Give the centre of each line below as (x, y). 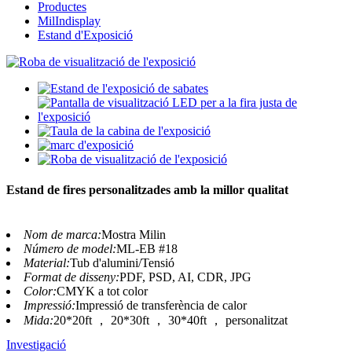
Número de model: (70, 249)
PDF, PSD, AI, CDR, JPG (185, 277)
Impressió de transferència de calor (161, 306)
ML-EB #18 (147, 249)
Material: (47, 263)
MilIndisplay (69, 20)
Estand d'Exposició (85, 35)
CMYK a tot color (102, 291)
